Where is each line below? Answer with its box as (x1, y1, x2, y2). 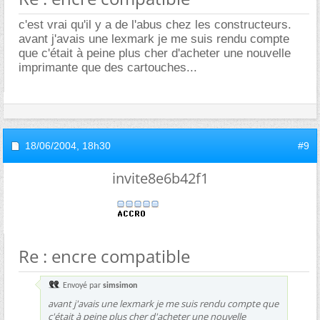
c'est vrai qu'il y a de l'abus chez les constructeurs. (19, 17, 291, 31)
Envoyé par (61, 281, 103, 290)
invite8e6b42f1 (111, 168, 209, 188)
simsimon (103, 281, 137, 290)
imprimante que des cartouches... (19, 60, 197, 74)
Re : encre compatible (19, 244, 190, 268)
